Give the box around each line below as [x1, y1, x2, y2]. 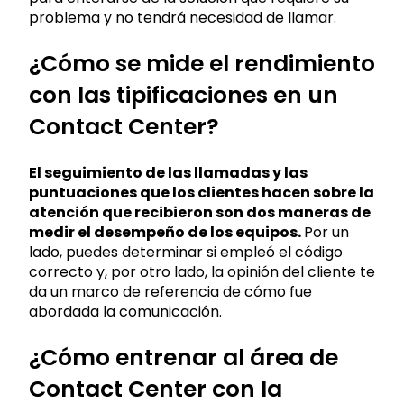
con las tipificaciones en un [29, 79, 338, 112]
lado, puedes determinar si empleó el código [29, 241, 343, 262]
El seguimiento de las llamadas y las [29, 161, 308, 183]
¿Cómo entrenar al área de [29, 342, 338, 374]
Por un [304, 221, 349, 243]
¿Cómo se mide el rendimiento [29, 48, 375, 80]
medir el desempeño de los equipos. [29, 221, 304, 243]
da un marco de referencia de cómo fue [29, 280, 312, 302]
